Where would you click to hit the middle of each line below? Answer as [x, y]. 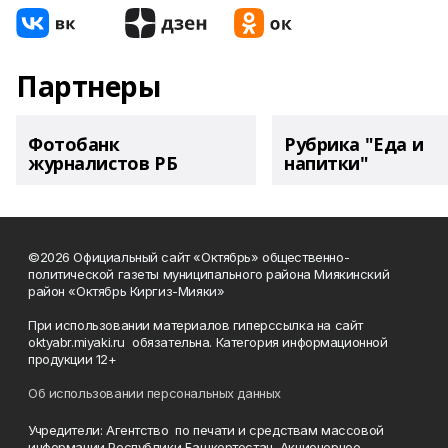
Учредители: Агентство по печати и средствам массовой [206, 430]
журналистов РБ [103, 163]
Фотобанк [74, 144]
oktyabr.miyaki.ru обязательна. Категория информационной [208, 342]
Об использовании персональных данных [154, 393]
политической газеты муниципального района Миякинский [209, 274]
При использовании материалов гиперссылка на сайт [195, 325]
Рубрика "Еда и [354, 144]
